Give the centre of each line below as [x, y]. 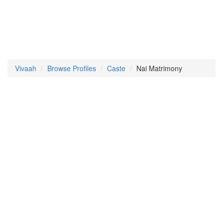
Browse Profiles [72, 68]
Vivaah [26, 68]
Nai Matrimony [159, 68]
